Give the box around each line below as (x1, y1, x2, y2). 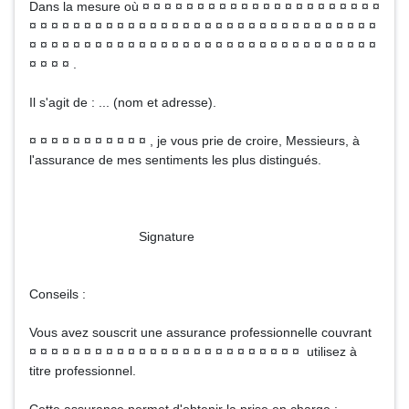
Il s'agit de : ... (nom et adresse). (29, 95, 216, 110)
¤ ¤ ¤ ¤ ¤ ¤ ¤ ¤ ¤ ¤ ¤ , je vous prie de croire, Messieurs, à (29, 133, 360, 148)
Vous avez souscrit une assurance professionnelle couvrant (29, 325, 372, 340)
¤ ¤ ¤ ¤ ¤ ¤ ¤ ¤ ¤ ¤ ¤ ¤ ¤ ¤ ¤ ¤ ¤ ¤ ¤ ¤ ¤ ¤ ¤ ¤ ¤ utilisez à (29, 344, 357, 359)
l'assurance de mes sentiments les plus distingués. (29, 152, 321, 167)
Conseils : (29, 287, 86, 301)
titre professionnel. (29, 363, 136, 378)
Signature (29, 229, 194, 244)
